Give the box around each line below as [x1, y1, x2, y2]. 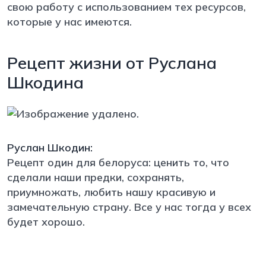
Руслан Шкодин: [7, 140, 93, 154]
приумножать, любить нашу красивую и [7, 185, 216, 199]
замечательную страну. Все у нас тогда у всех [7, 199, 251, 214]
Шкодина [7, 71, 84, 93]
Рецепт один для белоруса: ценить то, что [7, 155, 229, 169]
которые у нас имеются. [7, 14, 132, 28]
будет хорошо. [7, 214, 88, 229]
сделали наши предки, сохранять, [7, 170, 184, 184]
